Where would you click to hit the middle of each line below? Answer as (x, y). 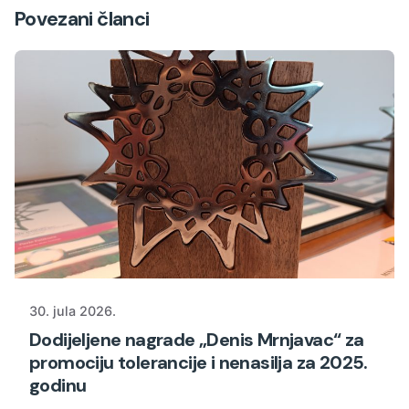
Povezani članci (82, 20)
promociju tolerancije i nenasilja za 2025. (199, 363)
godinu (58, 386)
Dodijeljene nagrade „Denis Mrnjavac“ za (197, 340)
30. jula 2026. (73, 311)
